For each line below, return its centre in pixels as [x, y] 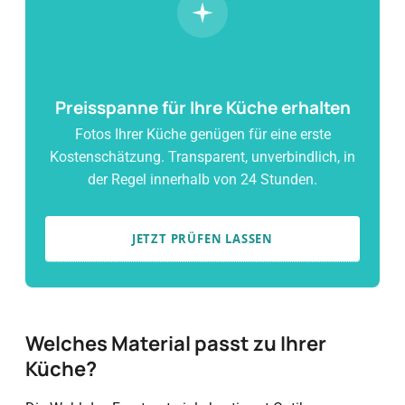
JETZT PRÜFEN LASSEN [202, 239]
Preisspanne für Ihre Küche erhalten [202, 108]
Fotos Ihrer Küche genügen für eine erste [202, 134]
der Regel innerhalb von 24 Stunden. [202, 179]
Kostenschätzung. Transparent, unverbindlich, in [202, 157]
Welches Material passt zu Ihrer [176, 344]
